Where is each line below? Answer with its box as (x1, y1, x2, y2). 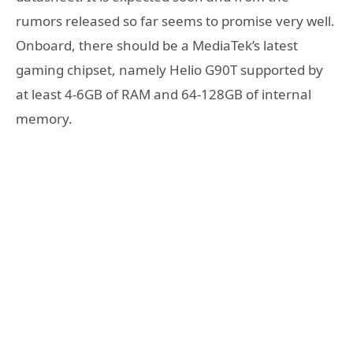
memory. (16, 110, 72, 128)
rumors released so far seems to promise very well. (16, 12, 335, 31)
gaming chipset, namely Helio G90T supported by (16, 61, 323, 80)
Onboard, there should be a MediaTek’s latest (16, 36, 298, 55)
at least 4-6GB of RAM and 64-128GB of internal (16, 85, 311, 104)
